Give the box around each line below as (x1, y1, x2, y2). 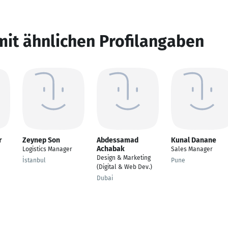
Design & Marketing (97, 154, 151, 161)
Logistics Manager (22, 146, 72, 153)
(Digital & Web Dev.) (97, 163, 152, 170)
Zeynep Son (22, 136, 60, 145)
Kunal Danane (171, 136, 216, 145)
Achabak (97, 145, 125, 153)
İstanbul (22, 157, 46, 164)
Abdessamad (97, 136, 138, 145)
